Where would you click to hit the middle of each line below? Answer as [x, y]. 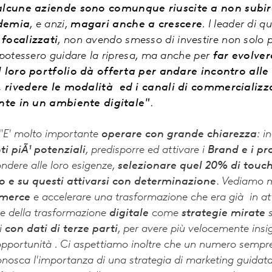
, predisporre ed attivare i [147, 151]
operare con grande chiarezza [179, 135]
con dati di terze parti [61, 229]
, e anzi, [50, 25]
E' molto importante [52, 135]
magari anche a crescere [137, 25]
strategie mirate [223, 214]
